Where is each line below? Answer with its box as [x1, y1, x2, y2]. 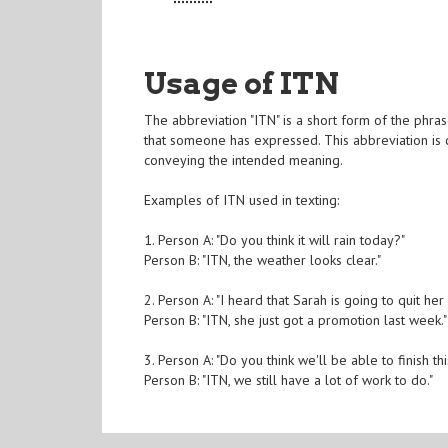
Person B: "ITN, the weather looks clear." [144, 251, 382, 270]
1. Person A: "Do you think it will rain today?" [144, 231, 406, 250]
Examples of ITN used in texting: [144, 191, 340, 210]
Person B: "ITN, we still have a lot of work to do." [144, 371, 434, 390]
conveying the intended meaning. [144, 151, 344, 170]
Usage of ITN [144, 65, 340, 102]
